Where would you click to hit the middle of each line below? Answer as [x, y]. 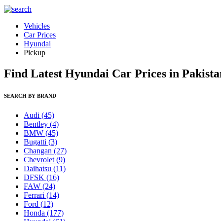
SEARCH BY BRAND [30, 95]
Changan [39, 150]
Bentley [37, 124]
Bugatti [36, 142]
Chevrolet [40, 159]
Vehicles [37, 26]
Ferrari [35, 195]
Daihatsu [38, 168]
